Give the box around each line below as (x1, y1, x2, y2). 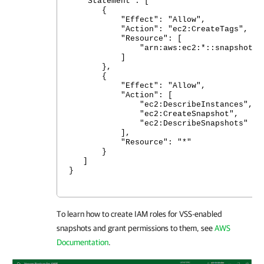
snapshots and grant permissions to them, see (57, 223, 214, 233)
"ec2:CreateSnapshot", (69, 110, 239, 118)
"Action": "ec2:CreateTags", (69, 25, 248, 34)
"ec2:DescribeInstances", (69, 100, 253, 109)
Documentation (57, 237, 108, 247)
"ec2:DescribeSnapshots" (69, 119, 248, 128)
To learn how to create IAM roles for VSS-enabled (57, 209, 222, 219)
